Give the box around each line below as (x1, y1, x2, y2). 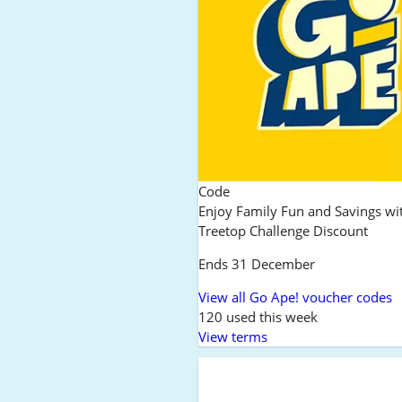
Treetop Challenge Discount (198, 222, 369, 240)
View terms (198, 328, 268, 346)
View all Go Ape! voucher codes (198, 288, 393, 307)
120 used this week (198, 308, 319, 327)
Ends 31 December (198, 255, 316, 274)
